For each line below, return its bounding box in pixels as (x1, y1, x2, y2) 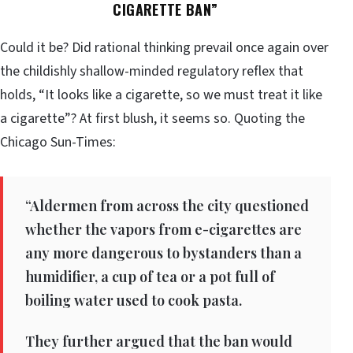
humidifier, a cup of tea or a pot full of (25, 267, 275, 287)
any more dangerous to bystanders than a (25, 243, 302, 263)
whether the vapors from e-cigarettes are (25, 220, 302, 240)
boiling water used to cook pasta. (25, 291, 242, 310)
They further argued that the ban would (25, 332, 292, 351)
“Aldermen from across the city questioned (25, 196, 309, 216)
